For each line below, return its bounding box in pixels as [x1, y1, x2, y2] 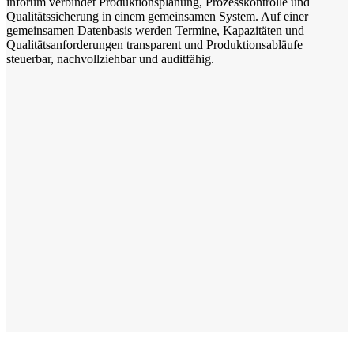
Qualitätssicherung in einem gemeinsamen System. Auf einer [6, 9, 308, 24]
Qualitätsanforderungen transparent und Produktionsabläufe [6, 38, 303, 52]
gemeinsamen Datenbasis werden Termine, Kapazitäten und [6, 24, 304, 38]
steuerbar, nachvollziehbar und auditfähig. [6, 52, 214, 66]
